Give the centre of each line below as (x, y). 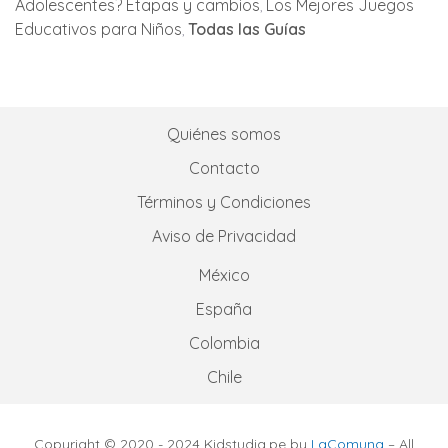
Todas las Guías (247, 29)
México (224, 275)
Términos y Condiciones (224, 202)
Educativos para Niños (98, 29)
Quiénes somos (224, 134)
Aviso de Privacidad (224, 236)
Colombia (224, 343)
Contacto (224, 168)
